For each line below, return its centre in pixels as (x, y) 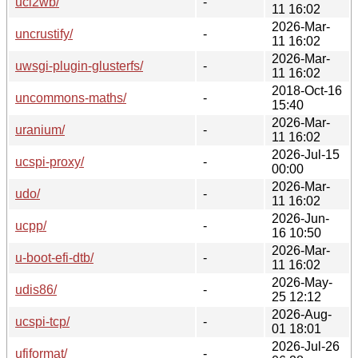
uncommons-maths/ (71, 97)
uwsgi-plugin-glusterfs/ (79, 66)
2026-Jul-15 (306, 154)
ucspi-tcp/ (42, 321)
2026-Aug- (302, 314)
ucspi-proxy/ (50, 161)
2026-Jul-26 (306, 346)
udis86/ (36, 289)
